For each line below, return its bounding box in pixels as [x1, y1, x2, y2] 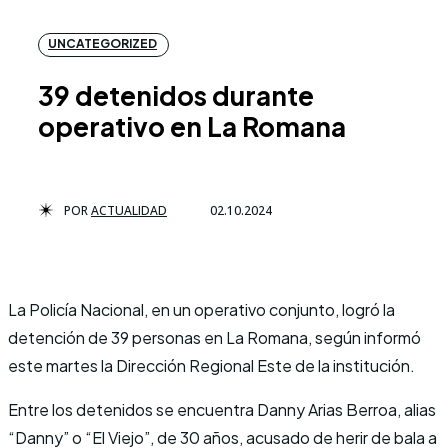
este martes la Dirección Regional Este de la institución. [8, 354, 415, 376]
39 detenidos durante [38, 78, 314, 112]
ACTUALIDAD [91, 201, 167, 219]
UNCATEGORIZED [48, 35, 157, 51]
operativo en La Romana [38, 109, 346, 143]
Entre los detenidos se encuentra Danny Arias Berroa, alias [8, 398, 436, 420]
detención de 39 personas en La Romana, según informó [8, 326, 421, 348]
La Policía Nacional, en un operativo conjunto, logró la [8, 298, 395, 320]
